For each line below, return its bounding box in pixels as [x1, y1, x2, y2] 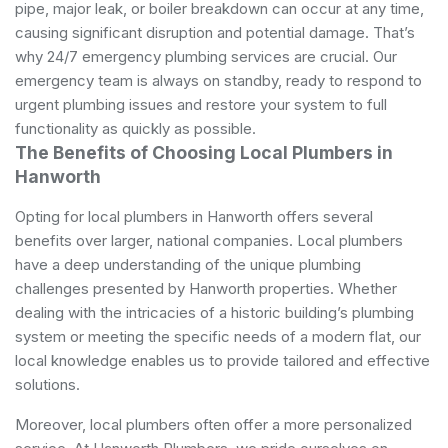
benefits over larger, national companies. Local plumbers [15, 230, 403, 250]
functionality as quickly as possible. [15, 118, 256, 138]
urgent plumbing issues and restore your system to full [15, 94, 387, 114]
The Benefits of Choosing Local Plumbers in [15, 141, 393, 163]
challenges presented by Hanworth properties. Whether [15, 278, 397, 298]
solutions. [15, 374, 80, 394]
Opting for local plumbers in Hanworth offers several [15, 206, 373, 226]
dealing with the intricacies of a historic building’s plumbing [15, 302, 414, 322]
